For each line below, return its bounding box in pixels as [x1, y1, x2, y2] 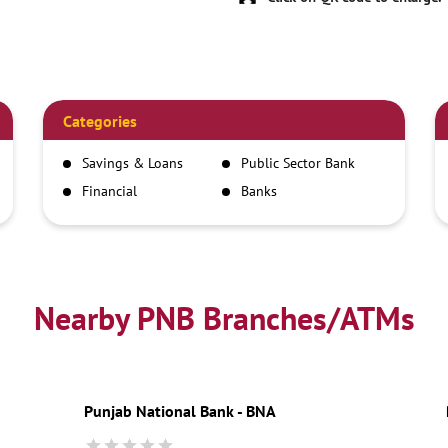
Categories [63, 110, 138, 131]
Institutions [82, 197, 154, 216]
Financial [82, 181, 138, 200]
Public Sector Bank [240, 153, 355, 172]
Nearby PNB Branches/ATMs [33, 296, 415, 339]
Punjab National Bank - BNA [83, 400, 276, 421]
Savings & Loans [82, 153, 184, 172]
